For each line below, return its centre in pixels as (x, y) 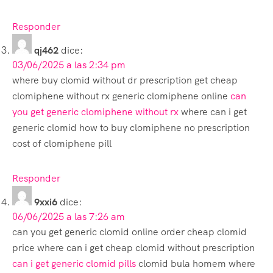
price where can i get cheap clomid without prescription (133, 247)
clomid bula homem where (196, 263)
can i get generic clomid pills (74, 263)
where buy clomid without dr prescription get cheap (125, 80)
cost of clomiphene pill (62, 143)
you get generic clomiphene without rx (95, 112)
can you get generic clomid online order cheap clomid (129, 232)
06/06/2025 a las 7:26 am (69, 216)
